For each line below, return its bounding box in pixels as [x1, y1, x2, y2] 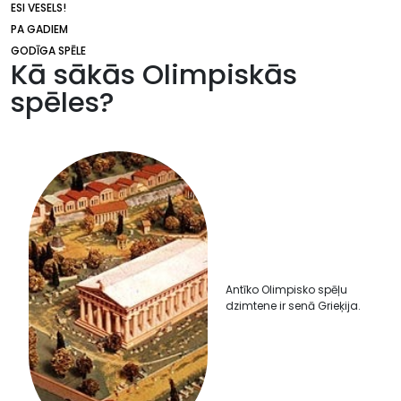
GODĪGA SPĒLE [11, 43, 86, 58]
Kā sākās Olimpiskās [11, 55, 297, 94]
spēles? [11, 82, 115, 122]
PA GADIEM [11, 21, 68, 37]
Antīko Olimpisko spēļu [226, 282, 347, 297]
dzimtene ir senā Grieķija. [226, 298, 361, 313]
